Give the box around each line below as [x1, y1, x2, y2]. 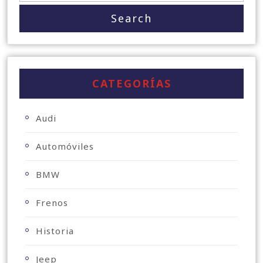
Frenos [36, 197, 68, 208]
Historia [36, 225, 74, 237]
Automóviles [36, 140, 94, 152]
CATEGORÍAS [92, 76, 171, 90]
